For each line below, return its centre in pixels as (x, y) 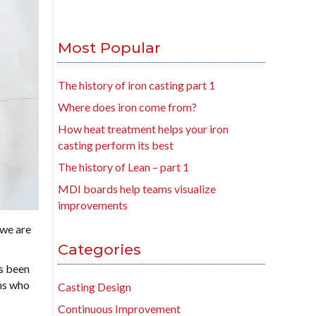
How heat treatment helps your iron (143, 129)
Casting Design (95, 287)
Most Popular (109, 48)
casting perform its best (116, 145)
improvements (93, 205)
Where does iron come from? (127, 107)
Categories (99, 250)
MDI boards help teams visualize (137, 189)
